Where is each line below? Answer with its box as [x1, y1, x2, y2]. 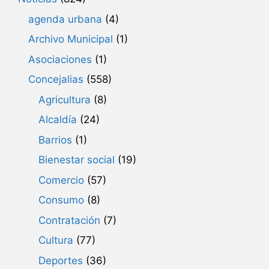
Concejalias [28, 73, 83, 86]
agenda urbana [28, 13, 102, 25]
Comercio [38, 174, 84, 186]
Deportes [38, 254, 83, 267]
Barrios [38, 133, 72, 146]
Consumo [38, 194, 84, 207]
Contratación [38, 214, 100, 226]
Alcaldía [38, 113, 77, 126]
